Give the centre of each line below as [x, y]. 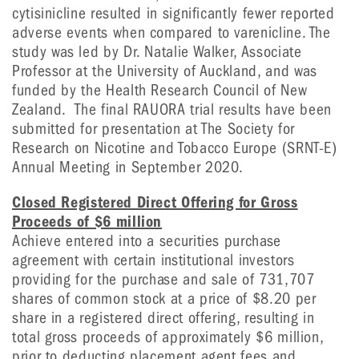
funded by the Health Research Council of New [160, 90]
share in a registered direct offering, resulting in [163, 318]
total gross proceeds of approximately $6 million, [168, 337]
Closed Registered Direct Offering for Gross [155, 202]
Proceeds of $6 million [87, 222]
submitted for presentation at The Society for [153, 129]
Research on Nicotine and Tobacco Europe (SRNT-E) [175, 148]
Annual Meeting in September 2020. [128, 167]
